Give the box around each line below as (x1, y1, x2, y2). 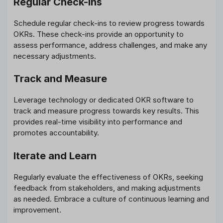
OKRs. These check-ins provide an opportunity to (13, 29, 184, 39)
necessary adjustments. (13, 51, 96, 61)
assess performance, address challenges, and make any (13, 40, 207, 50)
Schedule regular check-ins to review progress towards (13, 18, 205, 28)
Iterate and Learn (13, 149, 97, 162)
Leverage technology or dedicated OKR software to (13, 95, 194, 105)
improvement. (13, 205, 61, 215)
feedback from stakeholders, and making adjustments (13, 183, 201, 193)
